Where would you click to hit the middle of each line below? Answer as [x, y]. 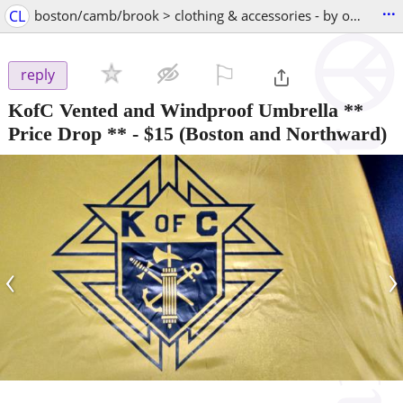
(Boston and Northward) [280, 133]
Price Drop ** [67, 133]
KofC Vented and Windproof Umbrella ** [186, 110]
